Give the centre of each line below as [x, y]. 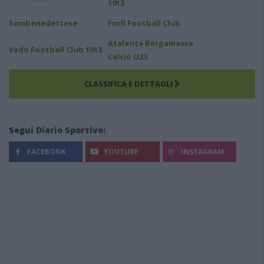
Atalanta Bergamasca [151, 43]
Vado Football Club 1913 [55, 49]
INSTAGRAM [201, 151]
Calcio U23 [128, 56]
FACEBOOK [46, 151]
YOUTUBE [121, 151]
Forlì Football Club [144, 23]
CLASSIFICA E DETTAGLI [129, 83]
